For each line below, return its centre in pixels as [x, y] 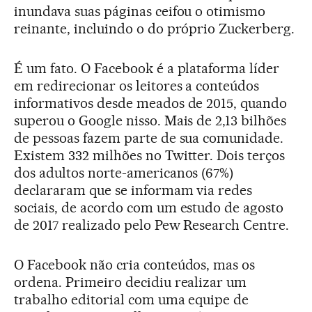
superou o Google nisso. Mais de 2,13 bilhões [150, 120]
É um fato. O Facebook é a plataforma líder [147, 68]
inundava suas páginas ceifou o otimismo [140, 11]
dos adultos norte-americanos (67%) [124, 172]
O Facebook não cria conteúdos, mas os [135, 264]
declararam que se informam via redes [133, 190]
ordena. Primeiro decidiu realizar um [131, 282]
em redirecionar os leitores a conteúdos [137, 85]
